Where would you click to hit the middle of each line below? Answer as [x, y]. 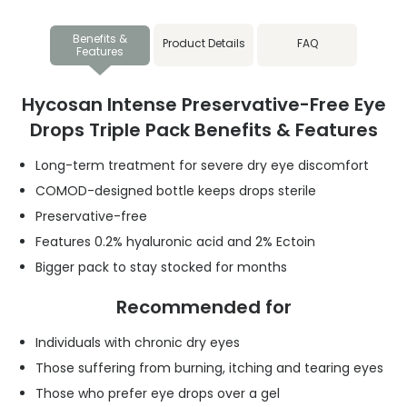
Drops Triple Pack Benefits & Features [203, 130]
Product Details [203, 44]
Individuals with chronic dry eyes [138, 343]
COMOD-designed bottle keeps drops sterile [176, 191]
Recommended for [203, 308]
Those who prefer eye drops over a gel [158, 394]
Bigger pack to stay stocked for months [161, 268]
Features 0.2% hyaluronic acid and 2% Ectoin [175, 242]
